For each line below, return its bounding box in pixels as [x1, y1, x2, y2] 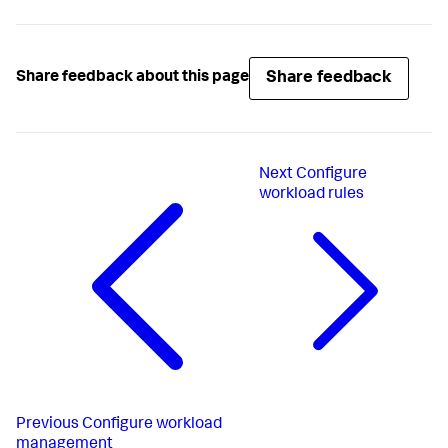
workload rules [259, 186, 365, 203]
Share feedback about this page [16, 70, 249, 87]
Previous [16, 416, 79, 433]
